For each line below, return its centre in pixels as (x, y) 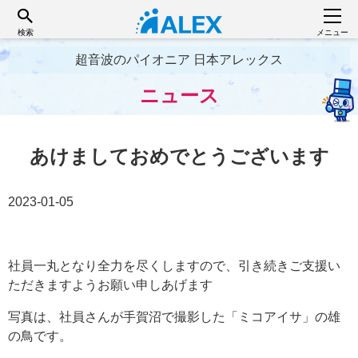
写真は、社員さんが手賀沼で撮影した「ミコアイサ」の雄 (174, 317)
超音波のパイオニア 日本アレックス (179, 60)
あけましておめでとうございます (179, 156)
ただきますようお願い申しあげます (110, 285)
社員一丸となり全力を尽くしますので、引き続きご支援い (174, 266)
